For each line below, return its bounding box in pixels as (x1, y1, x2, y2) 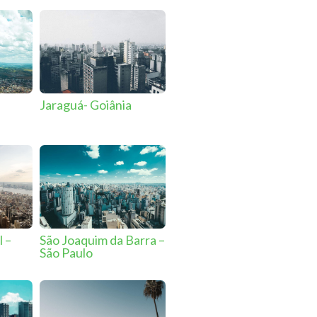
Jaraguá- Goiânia (39, 96, 132, 113)
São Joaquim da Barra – (39, 231, 165, 248)
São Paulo (39, 244, 93, 260)
